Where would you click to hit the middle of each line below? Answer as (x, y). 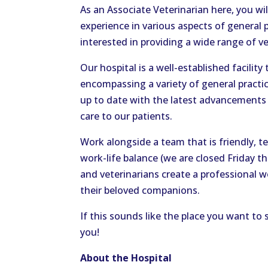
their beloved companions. (140, 191)
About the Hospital (126, 258)
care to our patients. (127, 116)
